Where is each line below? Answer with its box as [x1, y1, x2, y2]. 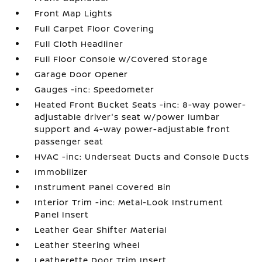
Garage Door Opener [35, 68, 129, 80]
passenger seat [35, 135, 104, 147]
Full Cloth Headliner [35, 37, 124, 49]
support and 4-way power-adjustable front [35, 123, 231, 135]
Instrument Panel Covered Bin [35, 181, 172, 192]
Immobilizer [35, 166, 88, 177]
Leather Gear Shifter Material [35, 223, 167, 235]
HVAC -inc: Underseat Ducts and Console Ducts [35, 150, 250, 162]
